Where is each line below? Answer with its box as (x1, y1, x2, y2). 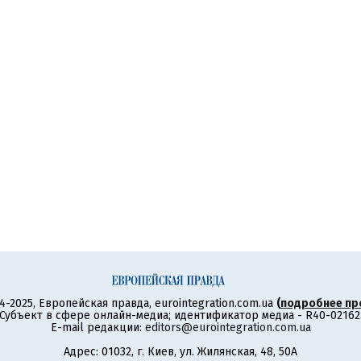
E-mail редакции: (50, 321, 145, 334)
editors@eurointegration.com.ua (144, 321, 311, 334)
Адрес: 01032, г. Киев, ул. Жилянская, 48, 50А (64, 345, 297, 359)
